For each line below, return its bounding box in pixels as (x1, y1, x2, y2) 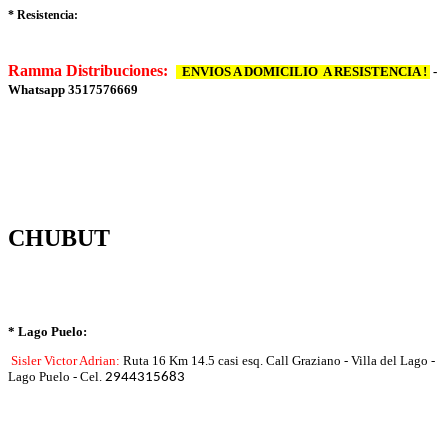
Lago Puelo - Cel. (8, 370, 105, 385)
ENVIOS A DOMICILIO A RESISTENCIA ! (176, 65, 430, 80)
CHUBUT (8, 224, 110, 251)
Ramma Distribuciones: (8, 62, 176, 80)
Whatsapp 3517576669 (8, 83, 138, 98)
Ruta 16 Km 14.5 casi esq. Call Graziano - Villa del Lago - (123, 354, 435, 369)
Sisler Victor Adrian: (11, 354, 123, 369)
